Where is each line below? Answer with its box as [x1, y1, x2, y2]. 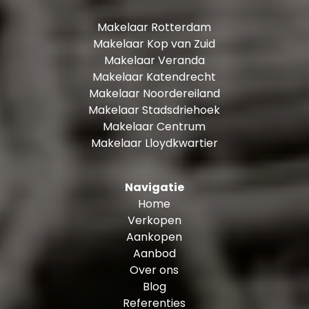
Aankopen [126, 228, 183, 245]
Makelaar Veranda [103, 52, 205, 68]
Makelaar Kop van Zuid [93, 35, 216, 52]
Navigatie [124, 179, 184, 195]
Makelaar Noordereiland [88, 85, 220, 101]
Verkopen [127, 212, 181, 228]
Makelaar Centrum [103, 118, 206, 134]
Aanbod [132, 245, 176, 261]
